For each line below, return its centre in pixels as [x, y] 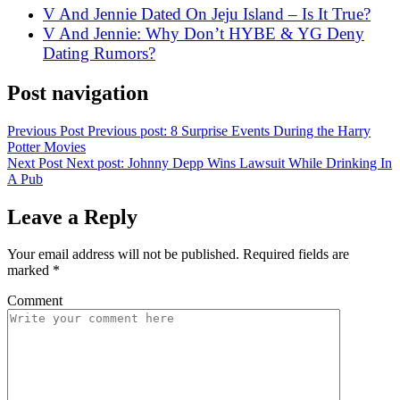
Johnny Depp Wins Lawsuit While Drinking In [260, 162]
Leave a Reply [72, 217]
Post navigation [78, 92]
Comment [35, 301]
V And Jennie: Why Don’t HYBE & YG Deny [204, 33]
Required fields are [296, 254]
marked [30, 271]
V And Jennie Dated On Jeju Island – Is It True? [207, 13]
